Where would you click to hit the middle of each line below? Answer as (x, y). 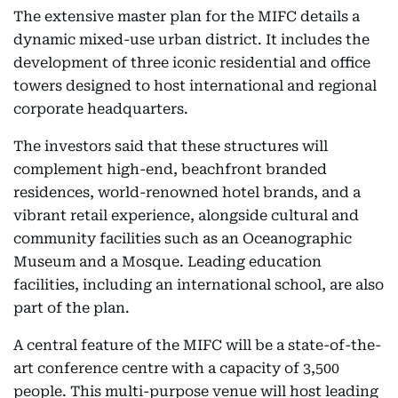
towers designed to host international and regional (195, 86)
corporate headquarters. (101, 109)
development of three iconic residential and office (192, 63)
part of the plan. (72, 308)
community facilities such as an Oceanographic (183, 239)
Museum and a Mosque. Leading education (167, 262)
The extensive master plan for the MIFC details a (187, 16)
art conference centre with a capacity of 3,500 (176, 368)
